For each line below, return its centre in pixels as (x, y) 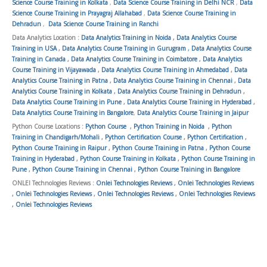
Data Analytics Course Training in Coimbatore (134, 59)
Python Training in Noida (169, 126)
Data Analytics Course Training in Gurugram (124, 48)
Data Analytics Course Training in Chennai (173, 80)
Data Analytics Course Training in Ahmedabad (165, 69)
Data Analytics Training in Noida (126, 37)
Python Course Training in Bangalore (189, 169)
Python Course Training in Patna (158, 148)
